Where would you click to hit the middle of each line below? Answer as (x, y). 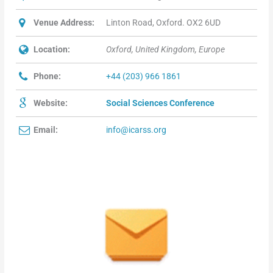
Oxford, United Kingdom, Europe (166, 50)
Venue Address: (64, 23)
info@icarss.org (136, 130)
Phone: (48, 76)
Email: (46, 130)
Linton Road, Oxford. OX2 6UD (164, 23)
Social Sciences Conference (161, 103)
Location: (52, 50)
